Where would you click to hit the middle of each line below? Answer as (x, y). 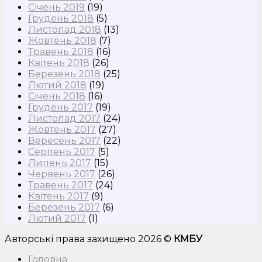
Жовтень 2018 (62, 41)
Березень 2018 (64, 74)
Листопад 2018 (65, 30)
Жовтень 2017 (62, 130)
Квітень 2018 (59, 63)
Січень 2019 (56, 8)
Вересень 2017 (64, 141)
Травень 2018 (61, 52)
